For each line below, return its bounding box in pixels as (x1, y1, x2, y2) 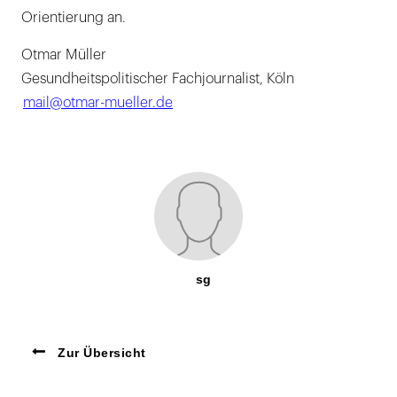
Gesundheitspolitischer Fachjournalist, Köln (21, 72, 294, 87)
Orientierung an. (21, 11, 126, 26)
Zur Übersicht (53, 346, 146, 361)
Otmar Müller (21, 48, 106, 63)
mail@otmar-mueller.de (23, 96, 173, 111)
